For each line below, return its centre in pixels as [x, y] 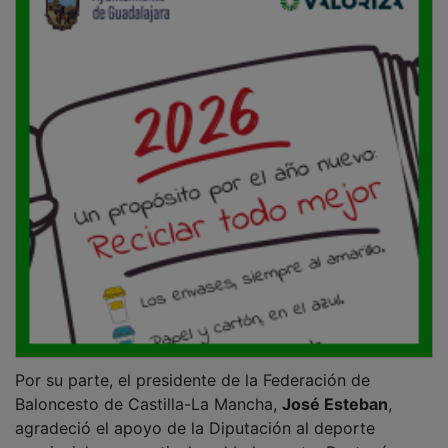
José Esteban [335, 389]
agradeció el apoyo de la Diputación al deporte [195, 413]
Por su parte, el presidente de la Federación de [192, 365]
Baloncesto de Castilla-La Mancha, [148, 389]
